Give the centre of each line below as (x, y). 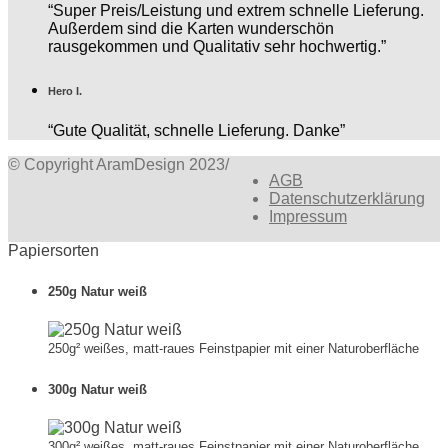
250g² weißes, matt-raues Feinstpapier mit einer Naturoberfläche (233, 349)
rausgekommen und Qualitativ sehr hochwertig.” (217, 47)
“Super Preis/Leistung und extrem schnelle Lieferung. (236, 11)
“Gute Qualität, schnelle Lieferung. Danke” (196, 131)
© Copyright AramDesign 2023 (116, 165)
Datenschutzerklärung (347, 199)
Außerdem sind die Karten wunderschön (191, 29)
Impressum (308, 217)
